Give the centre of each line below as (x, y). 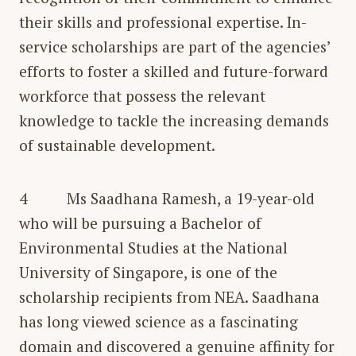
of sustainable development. (117, 145)
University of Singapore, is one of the (148, 272)
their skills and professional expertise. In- (163, 21)
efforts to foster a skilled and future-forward (174, 71)
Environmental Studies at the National (153, 247)
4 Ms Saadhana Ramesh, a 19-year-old (167, 198)
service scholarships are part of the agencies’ (175, 46)
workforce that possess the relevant (142, 95)
